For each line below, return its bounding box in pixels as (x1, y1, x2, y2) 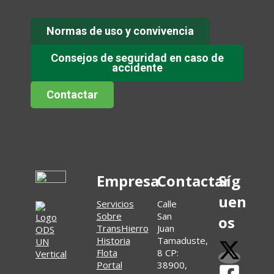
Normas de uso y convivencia (46, 24, 194, 37)
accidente (111, 61, 163, 74)
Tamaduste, (157, 234, 208, 246)
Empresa (96, 171, 159, 191)
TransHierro (96, 222, 149, 234)
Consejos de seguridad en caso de (50, 51, 224, 64)
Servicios (96, 198, 134, 210)
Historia (96, 234, 130, 246)
